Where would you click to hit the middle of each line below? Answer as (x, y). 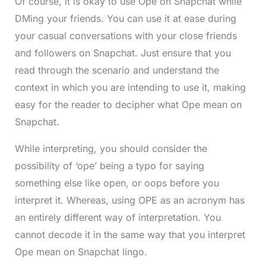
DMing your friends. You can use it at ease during (125, 18)
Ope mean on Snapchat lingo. (81, 252)
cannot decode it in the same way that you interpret (130, 235)
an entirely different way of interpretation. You (118, 217)
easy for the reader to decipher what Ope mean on (128, 104)
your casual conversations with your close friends (126, 36)
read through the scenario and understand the (117, 70)
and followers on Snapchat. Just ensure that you (123, 53)
